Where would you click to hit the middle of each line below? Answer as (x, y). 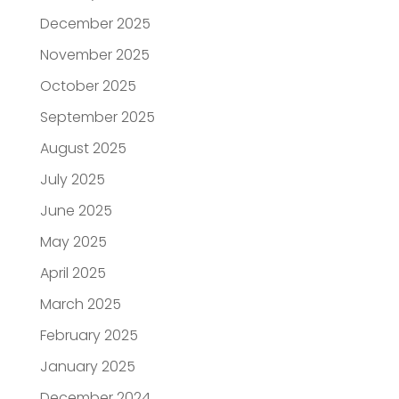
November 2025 (94, 55)
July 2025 (72, 180)
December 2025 (95, 24)
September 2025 (97, 118)
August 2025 (83, 149)
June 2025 (76, 211)
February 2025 (89, 336)
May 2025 (73, 242)
